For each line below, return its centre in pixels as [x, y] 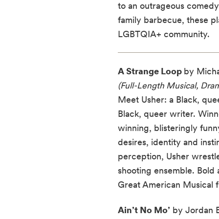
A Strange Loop [151, 71]
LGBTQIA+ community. [164, 34]
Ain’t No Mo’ [144, 210]
